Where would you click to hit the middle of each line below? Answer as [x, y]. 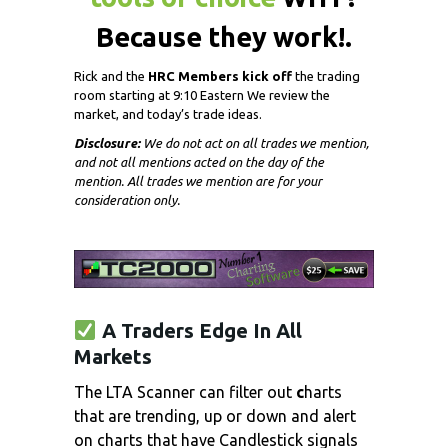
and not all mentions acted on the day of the [199, 162]
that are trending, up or [158, 415]
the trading [326, 76]
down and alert [301, 415]
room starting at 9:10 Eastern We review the [202, 95]
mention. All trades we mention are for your [198, 181]
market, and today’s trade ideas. [169, 114]
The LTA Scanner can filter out [183, 391]
